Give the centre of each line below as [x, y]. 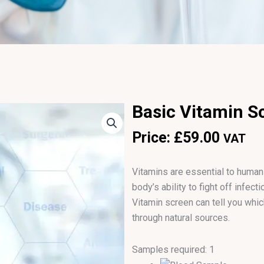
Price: [153, 137]
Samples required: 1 [173, 250]
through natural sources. [181, 218]
